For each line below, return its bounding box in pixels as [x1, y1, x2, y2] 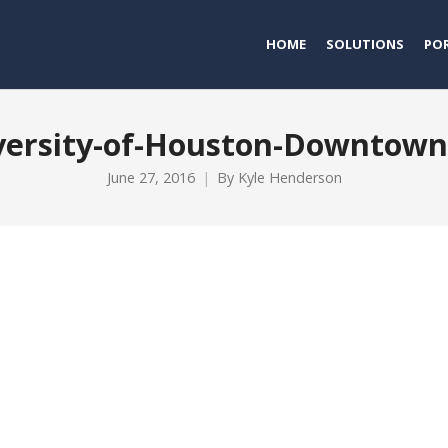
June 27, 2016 [106, 168, 195, 187]
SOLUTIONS [326, 35, 404, 53]
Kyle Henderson [237, 168, 342, 187]
